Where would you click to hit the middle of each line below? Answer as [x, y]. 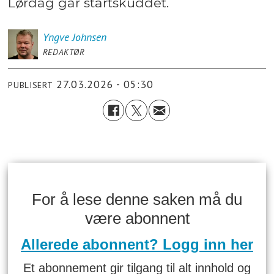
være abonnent [137, 218]
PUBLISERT [31, 85]
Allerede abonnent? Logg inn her [137, 245]
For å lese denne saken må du [137, 199]
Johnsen [89, 37]
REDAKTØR [64, 52]
